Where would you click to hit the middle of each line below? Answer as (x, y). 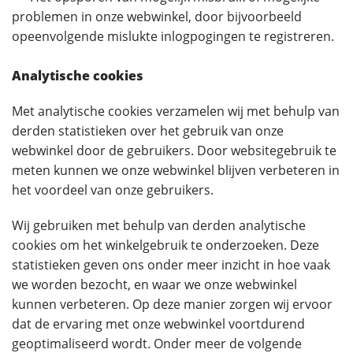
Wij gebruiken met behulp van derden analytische (159, 225)
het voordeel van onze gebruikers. (113, 190)
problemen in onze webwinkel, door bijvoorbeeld (157, 17)
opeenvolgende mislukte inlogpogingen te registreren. (173, 36)
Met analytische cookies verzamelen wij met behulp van (176, 111)
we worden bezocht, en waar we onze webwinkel (154, 284)
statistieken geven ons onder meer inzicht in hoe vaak (171, 265)
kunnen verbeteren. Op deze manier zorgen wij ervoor (172, 304)
